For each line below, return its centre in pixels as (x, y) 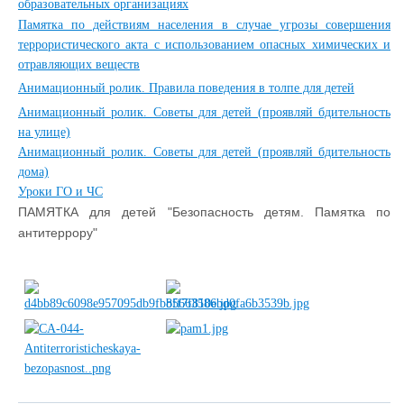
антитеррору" (58, 233)
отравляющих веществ (79, 64)
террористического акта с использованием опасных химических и (204, 45)
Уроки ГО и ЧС (60, 192)
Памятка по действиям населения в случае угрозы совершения (204, 25)
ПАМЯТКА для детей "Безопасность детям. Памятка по (204, 212)
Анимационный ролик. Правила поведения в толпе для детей (186, 88)
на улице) (44, 132)
